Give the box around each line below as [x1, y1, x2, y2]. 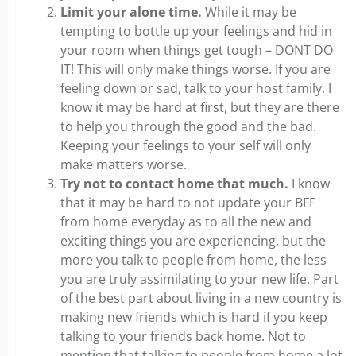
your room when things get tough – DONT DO [60, 41, 333, 59]
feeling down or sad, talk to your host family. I [60, 79, 331, 97]
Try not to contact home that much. [60, 175, 292, 192]
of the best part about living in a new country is [60, 289, 342, 307]
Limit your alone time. [60, 3, 205, 21]
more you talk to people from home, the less [60, 251, 327, 269]
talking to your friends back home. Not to [60, 327, 306, 345]
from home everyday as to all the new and [60, 213, 311, 230]
